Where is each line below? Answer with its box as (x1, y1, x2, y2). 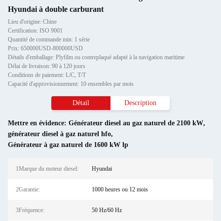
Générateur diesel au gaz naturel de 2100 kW (69, 119, 203, 127)
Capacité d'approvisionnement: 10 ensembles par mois (8, 80, 134, 87)
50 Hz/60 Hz (91, 207, 122, 214)
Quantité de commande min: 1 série (8, 36, 90, 43)
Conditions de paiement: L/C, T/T (8, 72, 86, 78)
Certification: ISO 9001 (8, 27, 63, 34)
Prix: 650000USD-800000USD (8, 45, 83, 52)
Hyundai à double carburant (8, 5, 104, 13)
